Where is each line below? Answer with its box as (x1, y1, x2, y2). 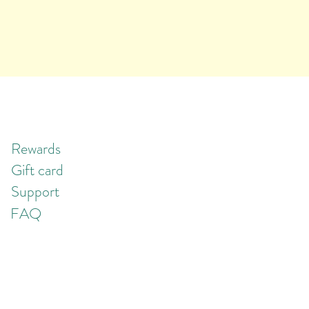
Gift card (11, 159, 63, 181)
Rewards (11, 138, 61, 159)
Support (11, 181, 59, 202)
